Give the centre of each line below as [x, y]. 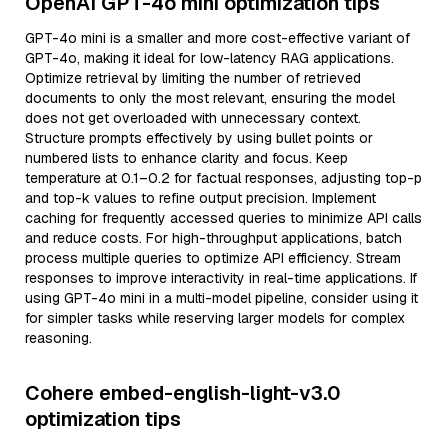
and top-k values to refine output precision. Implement [200, 198]
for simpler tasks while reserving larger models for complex [215, 318]
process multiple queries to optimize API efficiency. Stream [213, 258]
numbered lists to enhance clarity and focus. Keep [186, 158]
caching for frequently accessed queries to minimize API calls [223, 218]
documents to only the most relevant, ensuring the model [210, 98]
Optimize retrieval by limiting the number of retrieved [193, 78]
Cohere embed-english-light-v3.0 [183, 393]
